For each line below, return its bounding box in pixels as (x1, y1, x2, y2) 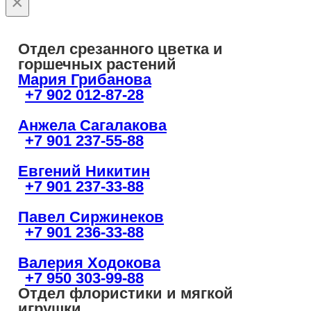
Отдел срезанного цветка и (18, 40, 223, 58)
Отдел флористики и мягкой (18, 285, 233, 303)
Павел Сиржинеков (18, 208, 164, 226)
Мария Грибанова (18, 71, 151, 89)
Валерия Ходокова (18, 254, 160, 272)
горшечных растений (18, 56, 180, 74)
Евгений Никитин (18, 162, 150, 180)
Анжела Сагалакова (18, 117, 167, 135)
